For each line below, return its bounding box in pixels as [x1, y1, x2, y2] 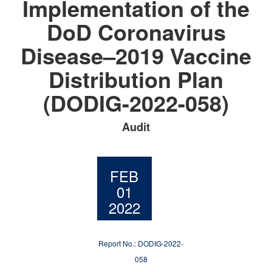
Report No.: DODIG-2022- [98, 238, 184, 248]
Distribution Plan [49, 63, 223, 95]
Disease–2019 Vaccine [21, 39, 251, 71]
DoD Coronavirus [46, 16, 226, 47]
